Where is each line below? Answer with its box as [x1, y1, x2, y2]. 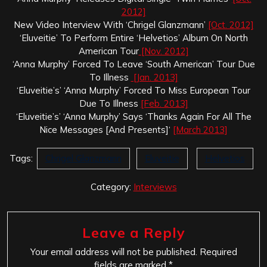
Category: [90, 181, 133, 193]
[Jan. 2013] [131, 71, 178, 83]
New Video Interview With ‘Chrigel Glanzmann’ [13, 18, 208, 30]
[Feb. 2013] [140, 97, 188, 109]
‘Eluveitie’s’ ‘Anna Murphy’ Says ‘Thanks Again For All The [15, 110, 252, 122]
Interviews [133, 181, 177, 193]
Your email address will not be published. [30, 246, 197, 257]
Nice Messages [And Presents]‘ [39, 123, 173, 135]
